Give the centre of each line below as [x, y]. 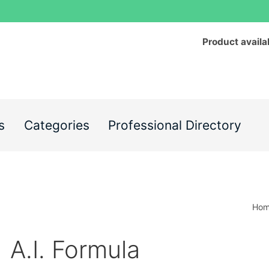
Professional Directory [175, 125]
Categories [56, 125]
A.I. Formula [75, 250]
